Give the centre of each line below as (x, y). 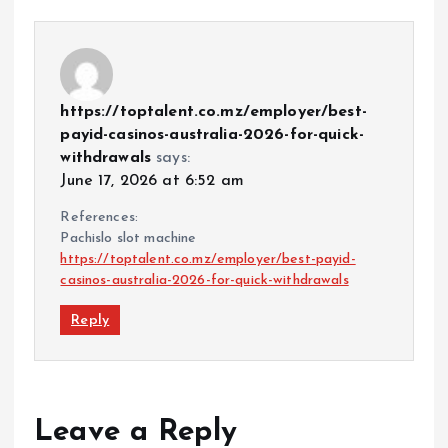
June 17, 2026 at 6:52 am (152, 180)
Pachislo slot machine (128, 238)
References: (99, 217)
